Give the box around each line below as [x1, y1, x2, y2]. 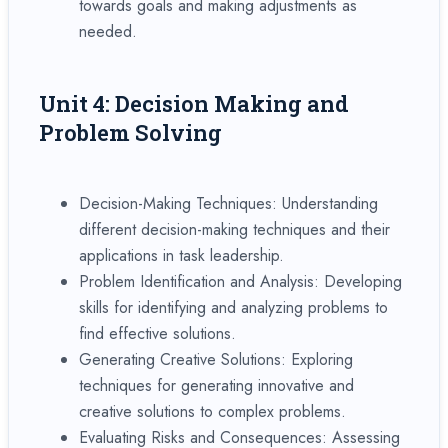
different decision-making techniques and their [79, 217, 390, 241]
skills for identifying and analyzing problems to [79, 295, 388, 319]
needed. [79, 19, 137, 43]
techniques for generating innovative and [79, 373, 354, 397]
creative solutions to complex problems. [79, 399, 346, 423]
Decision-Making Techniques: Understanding [79, 191, 378, 215]
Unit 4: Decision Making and [39, 88, 349, 118]
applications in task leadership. [79, 243, 284, 267]
